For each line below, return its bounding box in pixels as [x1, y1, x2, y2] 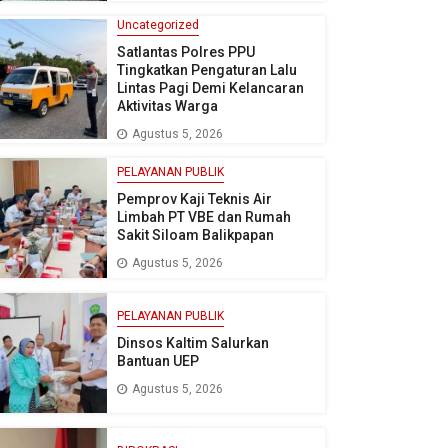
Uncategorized [116, 17, 199, 32]
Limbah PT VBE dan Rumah [116, 209, 291, 226]
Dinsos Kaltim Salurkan [116, 335, 269, 352]
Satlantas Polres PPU [116, 43, 255, 60]
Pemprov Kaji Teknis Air [116, 191, 272, 208]
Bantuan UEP [116, 353, 199, 370]
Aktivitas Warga [116, 97, 218, 114]
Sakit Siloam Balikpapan [116, 227, 274, 244]
